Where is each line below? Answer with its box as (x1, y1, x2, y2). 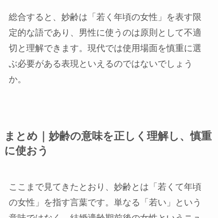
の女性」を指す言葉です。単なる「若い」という (8, 198, 201, 208)
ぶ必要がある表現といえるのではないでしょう (8, 59, 193, 69)
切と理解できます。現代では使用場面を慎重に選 (8, 43, 201, 54)
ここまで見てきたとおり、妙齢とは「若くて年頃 (8, 182, 201, 192)
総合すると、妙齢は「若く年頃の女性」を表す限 (8, 12, 201, 22)
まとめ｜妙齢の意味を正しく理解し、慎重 (4, 130, 212, 143)
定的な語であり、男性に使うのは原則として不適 (8, 28, 201, 38)
